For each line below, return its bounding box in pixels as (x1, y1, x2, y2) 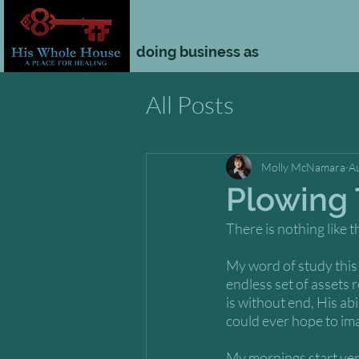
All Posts (146, 90, 234, 119)
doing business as (136, 43, 259, 60)
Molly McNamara (261, 159, 345, 174)
